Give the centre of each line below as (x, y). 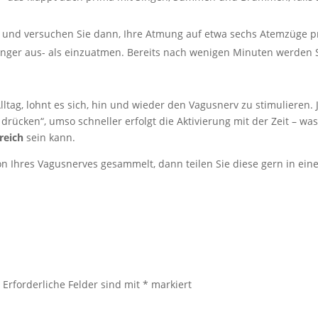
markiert (170, 284)
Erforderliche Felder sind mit (73, 284)
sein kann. (50, 137)
